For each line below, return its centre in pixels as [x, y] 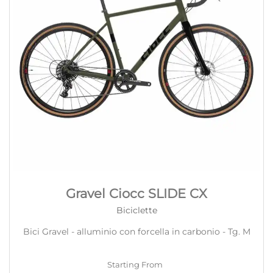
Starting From [135, 265]
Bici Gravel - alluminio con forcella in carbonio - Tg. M [136, 231]
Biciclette [136, 210]
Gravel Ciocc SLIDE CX [136, 193]
